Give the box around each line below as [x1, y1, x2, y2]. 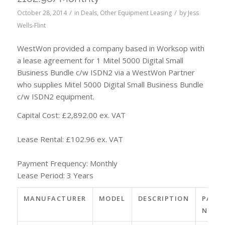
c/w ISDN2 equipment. [17, 91, 94, 101]
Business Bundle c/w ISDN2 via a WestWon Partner [17, 67, 195, 77]
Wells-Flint [17, 21, 46, 30]
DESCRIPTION [138, 194, 189, 203]
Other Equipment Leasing [99, 9, 172, 17]
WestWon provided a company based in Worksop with [17, 43, 204, 53]
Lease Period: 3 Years [17, 170, 93, 180]
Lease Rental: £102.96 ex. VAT [17, 134, 123, 144]
